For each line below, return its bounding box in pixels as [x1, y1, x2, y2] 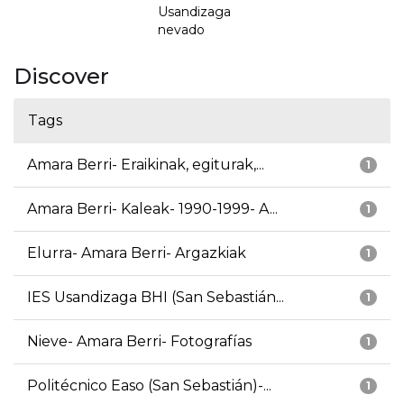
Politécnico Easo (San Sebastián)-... [27, 377, 271, 395]
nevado [158, 22, 205, 39]
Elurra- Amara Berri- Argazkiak [27, 244, 246, 262]
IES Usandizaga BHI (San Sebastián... [27, 289, 284, 307]
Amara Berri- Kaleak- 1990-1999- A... [27, 200, 278, 218]
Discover [14, 63, 109, 90]
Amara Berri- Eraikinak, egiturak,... [27, 156, 264, 174]
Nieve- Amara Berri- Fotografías [27, 333, 252, 351]
